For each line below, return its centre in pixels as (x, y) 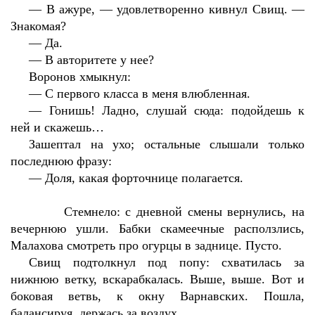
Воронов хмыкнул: (80, 77)
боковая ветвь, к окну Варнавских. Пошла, (157, 296)
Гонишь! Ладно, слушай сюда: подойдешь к (177, 110)
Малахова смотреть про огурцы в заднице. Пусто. (146, 245)
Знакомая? (38, 26)
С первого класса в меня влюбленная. (148, 94)
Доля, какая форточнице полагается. (144, 178)
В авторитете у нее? (100, 60)
